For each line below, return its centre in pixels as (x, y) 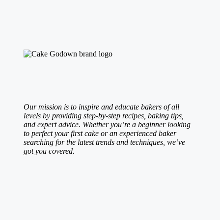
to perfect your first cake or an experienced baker (100, 133)
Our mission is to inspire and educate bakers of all (101, 107)
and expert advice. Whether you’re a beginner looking (107, 124)
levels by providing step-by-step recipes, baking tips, (104, 115)
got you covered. (49, 151)
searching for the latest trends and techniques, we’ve (104, 142)
